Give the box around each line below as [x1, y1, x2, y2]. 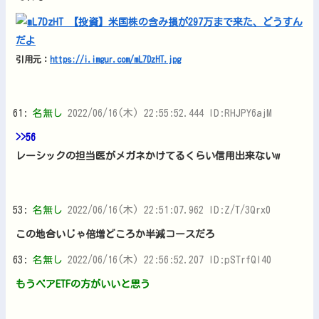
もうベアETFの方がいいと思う [16, 278, 150, 289]
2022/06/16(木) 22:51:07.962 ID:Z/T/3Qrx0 [68, 204, 271, 215]
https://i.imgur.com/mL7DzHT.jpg [50, 54, 181, 63]
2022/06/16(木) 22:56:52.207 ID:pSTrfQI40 [68, 254, 271, 265]
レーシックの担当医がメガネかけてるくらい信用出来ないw [16, 150, 280, 161]
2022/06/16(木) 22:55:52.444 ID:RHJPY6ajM [68, 108, 272, 118]
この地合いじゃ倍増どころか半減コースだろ [16, 229, 215, 239]
